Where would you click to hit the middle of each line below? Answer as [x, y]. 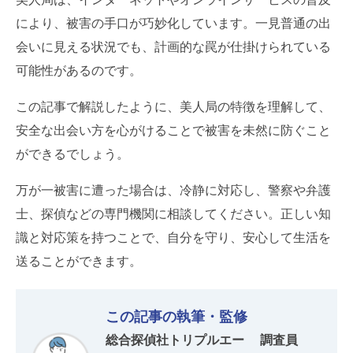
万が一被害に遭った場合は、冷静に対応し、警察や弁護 [173, 190]
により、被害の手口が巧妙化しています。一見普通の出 [173, 23]
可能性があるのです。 [79, 70]
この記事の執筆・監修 [176, 316]
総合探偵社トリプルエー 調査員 [201, 340]
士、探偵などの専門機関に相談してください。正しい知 [173, 214]
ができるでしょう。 [72, 154]
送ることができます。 [79, 261]
